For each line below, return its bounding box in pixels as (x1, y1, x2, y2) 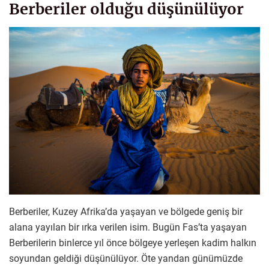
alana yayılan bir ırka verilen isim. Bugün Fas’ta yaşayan (9, 221, 247, 233)
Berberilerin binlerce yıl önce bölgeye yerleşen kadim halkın (9, 237, 256, 249)
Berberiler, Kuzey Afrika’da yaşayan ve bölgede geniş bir (9, 205, 243, 217)
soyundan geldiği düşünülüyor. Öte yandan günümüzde (9, 252, 243, 264)
